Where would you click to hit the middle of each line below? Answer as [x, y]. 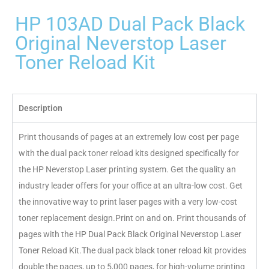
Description [41, 108]
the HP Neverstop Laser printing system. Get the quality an [127, 169]
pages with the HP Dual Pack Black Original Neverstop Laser [130, 234]
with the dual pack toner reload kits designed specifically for [129, 153]
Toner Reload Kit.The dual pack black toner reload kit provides [132, 250]
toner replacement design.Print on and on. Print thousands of [132, 218]
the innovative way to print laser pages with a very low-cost [128, 202]
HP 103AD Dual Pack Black [130, 24]
